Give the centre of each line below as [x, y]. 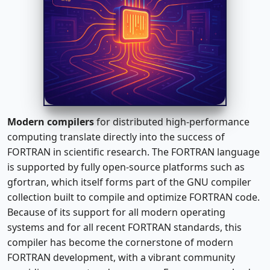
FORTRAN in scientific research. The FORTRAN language [133, 152]
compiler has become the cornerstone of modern [120, 242]
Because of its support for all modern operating [116, 212]
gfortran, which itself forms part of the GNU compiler [129, 182]
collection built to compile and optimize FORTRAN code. [133, 197]
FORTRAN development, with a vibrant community [121, 257]
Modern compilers [51, 121]
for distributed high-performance [172, 121]
